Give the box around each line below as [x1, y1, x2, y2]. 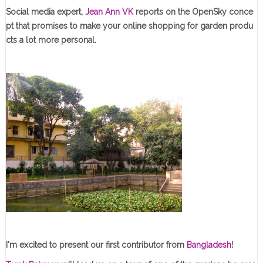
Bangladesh [186, 240, 231, 249]
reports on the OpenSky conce [133, 6, 253, 16]
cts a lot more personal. [5, 35, 96, 45]
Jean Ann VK [85, 6, 133, 16]
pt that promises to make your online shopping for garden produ [5, 21, 253, 31]
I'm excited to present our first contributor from [5, 240, 187, 249]
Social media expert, [5, 6, 85, 16]
